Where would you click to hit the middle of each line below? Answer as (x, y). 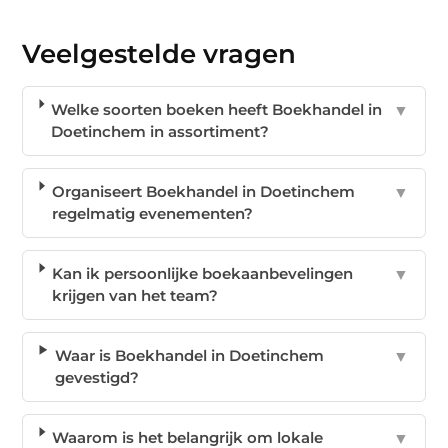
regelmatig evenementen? (152, 213)
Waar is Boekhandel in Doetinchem (189, 355)
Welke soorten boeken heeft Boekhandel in (217, 109)
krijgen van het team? (135, 295)
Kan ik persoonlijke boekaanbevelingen (203, 273)
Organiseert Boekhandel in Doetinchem (203, 191)
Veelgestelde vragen (159, 53)
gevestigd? (96, 377)
